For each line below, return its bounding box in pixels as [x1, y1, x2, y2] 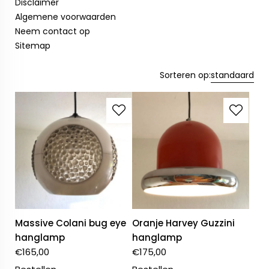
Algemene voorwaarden [15, 11, 116, 23]
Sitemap [15, 40, 50, 52]
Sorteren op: [160, 69, 211, 81]
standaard [211, 69, 254, 81]
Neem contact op [15, 25, 90, 37]
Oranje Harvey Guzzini [132, 217, 235, 230]
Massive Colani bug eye [15, 217, 126, 230]
